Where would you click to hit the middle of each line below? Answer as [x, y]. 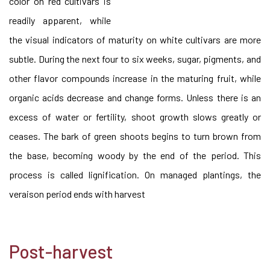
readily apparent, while [60, 20]
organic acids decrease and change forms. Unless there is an [135, 97]
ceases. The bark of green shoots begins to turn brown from [135, 136]
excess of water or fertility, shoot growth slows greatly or [135, 117]
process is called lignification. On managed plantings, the [135, 174]
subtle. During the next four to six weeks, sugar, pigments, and [135, 59]
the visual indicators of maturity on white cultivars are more [135, 39]
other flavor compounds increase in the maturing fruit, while [135, 78]
